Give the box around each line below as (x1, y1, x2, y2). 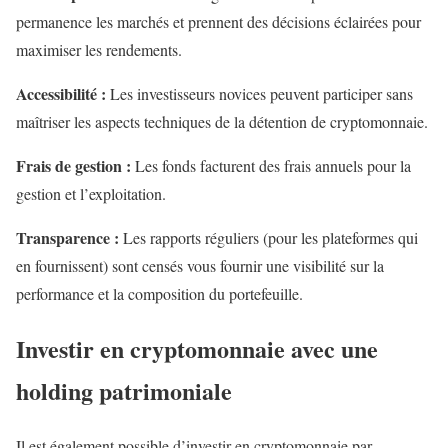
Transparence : (16, 226, 123, 250)
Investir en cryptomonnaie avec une (16, 331, 378, 367)
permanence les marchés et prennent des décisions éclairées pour (16, 11, 421, 33)
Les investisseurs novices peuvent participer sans (110, 83, 413, 105)
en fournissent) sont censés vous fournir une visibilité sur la (16, 255, 384, 277)
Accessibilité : (16, 82, 110, 106)
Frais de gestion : (16, 154, 135, 178)
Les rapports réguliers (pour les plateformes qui (123, 227, 418, 249)
